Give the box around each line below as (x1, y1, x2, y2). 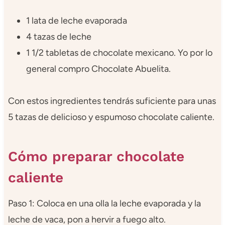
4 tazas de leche (26, 31, 91, 42)
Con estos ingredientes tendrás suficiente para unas (8, 95, 216, 106)
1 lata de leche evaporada (26, 15, 127, 26)
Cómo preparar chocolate (8, 148, 184, 165)
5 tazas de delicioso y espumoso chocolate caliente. (8, 111, 214, 123)
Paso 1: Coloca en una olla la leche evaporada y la (8, 197, 201, 209)
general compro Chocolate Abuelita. (26, 63, 171, 74)
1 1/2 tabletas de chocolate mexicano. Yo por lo (26, 47, 212, 58)
